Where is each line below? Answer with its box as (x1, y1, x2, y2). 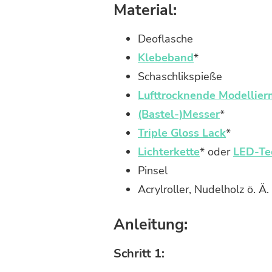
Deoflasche (138, 32, 193, 47)
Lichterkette (138, 144, 200, 160)
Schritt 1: (114, 245, 165, 262)
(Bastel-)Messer (138, 107, 220, 122)
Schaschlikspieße (138, 69, 222, 84)
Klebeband (138, 50, 194, 66)
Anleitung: (114, 214, 188, 236)
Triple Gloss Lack (138, 126, 226, 141)
